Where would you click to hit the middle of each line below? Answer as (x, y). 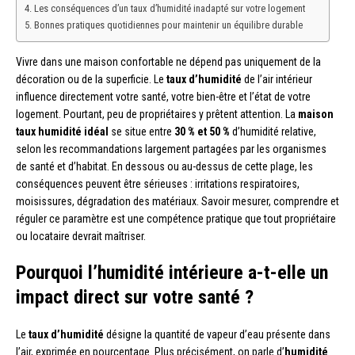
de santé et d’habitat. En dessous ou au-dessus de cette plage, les (164, 167)
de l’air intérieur (277, 80)
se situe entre (141, 132)
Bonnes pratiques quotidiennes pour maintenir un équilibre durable (168, 25)
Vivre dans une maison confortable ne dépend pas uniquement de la (168, 62)
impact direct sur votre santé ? (135, 298)
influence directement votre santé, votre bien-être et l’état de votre (163, 97)
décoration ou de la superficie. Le (91, 80)
